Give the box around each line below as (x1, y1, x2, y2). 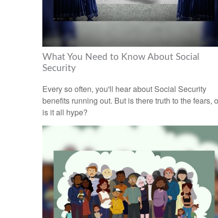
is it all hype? (42, 106, 88, 118)
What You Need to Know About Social (42, 53, 199, 62)
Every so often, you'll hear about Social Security (42, 83, 206, 94)
